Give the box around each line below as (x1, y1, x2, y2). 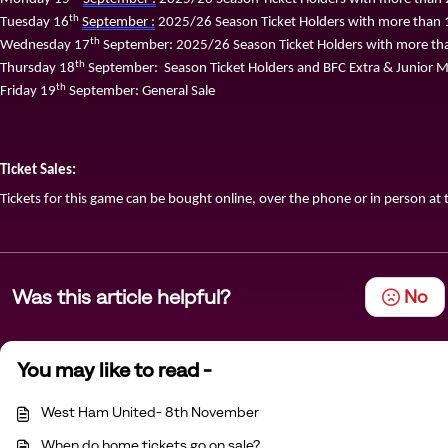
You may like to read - (17, 358, 212, 382)
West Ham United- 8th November (41, 404, 259, 421)
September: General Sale (66, 83, 215, 99)
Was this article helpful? (12, 285, 230, 309)
